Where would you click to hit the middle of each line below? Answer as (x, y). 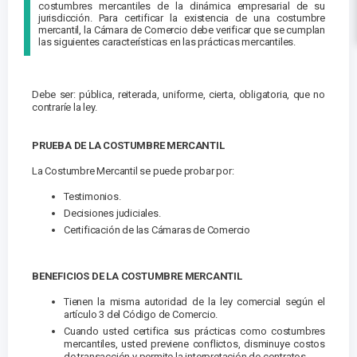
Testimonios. (92, 197)
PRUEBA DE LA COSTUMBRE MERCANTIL (128, 146)
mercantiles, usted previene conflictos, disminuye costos (194, 344)
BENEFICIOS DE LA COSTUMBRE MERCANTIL (137, 277)
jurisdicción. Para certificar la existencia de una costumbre (182, 18)
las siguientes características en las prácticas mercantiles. (167, 42)
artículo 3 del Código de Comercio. (141, 315)
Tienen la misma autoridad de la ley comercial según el (194, 302)
